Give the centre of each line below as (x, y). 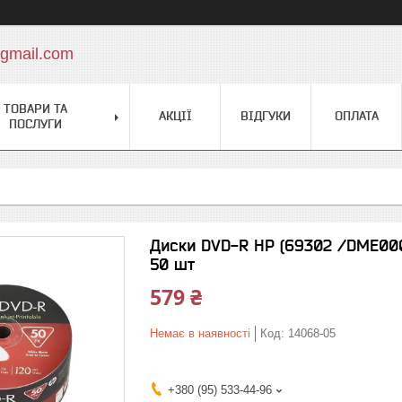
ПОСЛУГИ (35, 124)
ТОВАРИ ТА (35, 109)
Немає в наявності (200, 333)
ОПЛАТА (356, 116)
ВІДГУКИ (266, 116)
